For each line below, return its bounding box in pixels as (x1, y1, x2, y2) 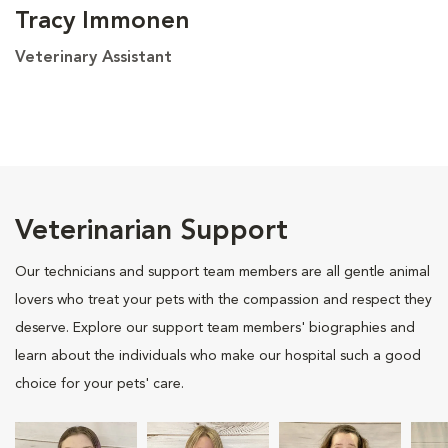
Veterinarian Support (15, 217, 288, 246)
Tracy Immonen (15, 9, 190, 34)
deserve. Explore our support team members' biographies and (15, 320, 415, 335)
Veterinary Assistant (15, 49, 172, 66)
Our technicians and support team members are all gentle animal (15, 264, 430, 279)
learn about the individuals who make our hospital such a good (15, 348, 421, 363)
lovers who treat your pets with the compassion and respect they (15, 292, 432, 307)
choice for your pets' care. (15, 376, 184, 391)
